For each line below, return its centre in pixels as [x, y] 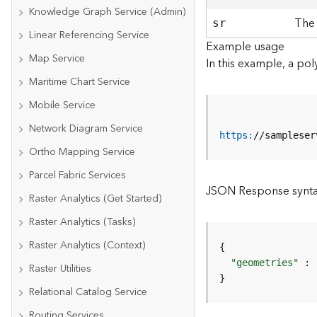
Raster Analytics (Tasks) [82, 222]
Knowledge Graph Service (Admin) [107, 12]
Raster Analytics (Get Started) [95, 199]
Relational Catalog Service [88, 292]
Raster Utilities [60, 269]
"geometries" [265, 263]
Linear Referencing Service [89, 35]
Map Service [57, 59]
